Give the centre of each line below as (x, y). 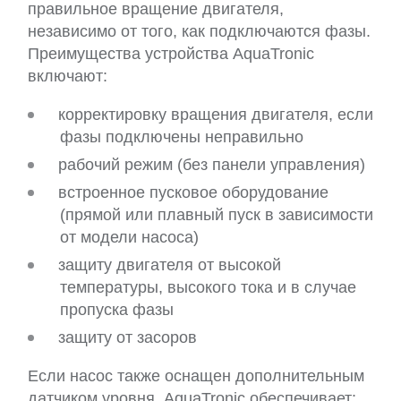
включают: (68, 77)
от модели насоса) (129, 238)
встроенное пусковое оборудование (193, 193)
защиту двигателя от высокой (170, 265)
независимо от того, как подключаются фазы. (199, 32)
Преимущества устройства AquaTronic (171, 54)
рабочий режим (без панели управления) (212, 165)
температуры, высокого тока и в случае (208, 288)
